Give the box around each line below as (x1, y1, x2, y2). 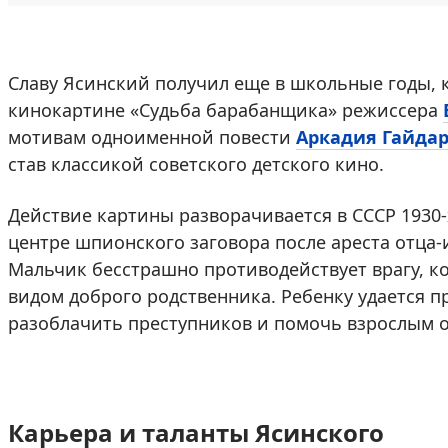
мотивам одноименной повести (8, 124, 296, 149)
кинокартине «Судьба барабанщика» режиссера (8, 97, 443, 122)
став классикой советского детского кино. (8, 151, 384, 176)
